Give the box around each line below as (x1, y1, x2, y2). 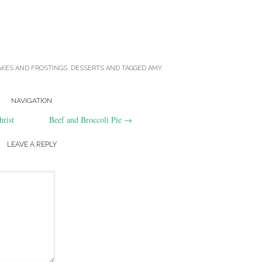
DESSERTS (70, 64, 104, 72)
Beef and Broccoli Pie (49, 113, 124, 125)
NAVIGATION (11, 96, 52, 105)
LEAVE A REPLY (6, 139, 57, 149)
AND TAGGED (104, 64, 148, 72)
